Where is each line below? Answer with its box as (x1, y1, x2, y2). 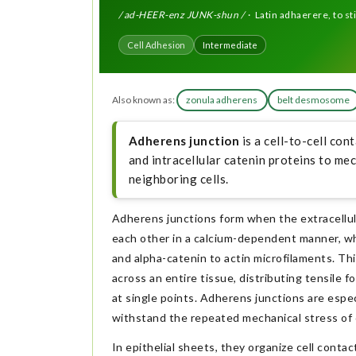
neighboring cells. (128, 171, 229, 186)
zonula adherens (186, 94, 258, 106)
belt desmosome (277, 94, 350, 106)
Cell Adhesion (126, 40, 185, 51)
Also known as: (111, 94, 175, 106)
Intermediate (202, 40, 257, 51)
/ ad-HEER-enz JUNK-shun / (118, 8, 245, 21)
